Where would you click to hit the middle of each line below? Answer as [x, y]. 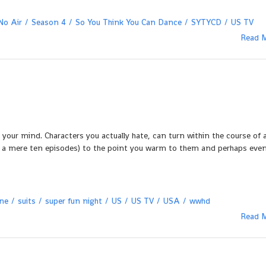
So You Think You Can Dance [129, 22]
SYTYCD [206, 22]
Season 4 [49, 22]
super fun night [74, 201]
